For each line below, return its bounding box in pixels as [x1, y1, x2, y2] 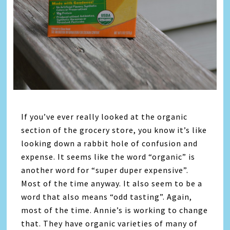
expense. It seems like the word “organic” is [21, 151, 196, 162]
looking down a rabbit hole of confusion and [21, 138, 198, 148]
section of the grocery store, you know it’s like [21, 124, 207, 135]
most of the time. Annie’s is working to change [21, 204, 208, 215]
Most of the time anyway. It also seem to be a [21, 178, 203, 188]
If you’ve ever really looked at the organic [21, 111, 188, 122]
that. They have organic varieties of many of [21, 218, 198, 228]
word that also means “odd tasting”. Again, [21, 191, 193, 202]
